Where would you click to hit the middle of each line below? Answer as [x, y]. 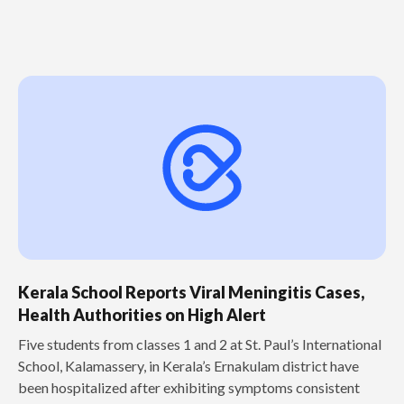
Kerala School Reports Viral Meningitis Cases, [191, 292]
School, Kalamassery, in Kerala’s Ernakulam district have [188, 365]
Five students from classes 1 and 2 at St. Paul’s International [200, 344]
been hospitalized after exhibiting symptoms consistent [189, 387]
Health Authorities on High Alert [142, 314]
